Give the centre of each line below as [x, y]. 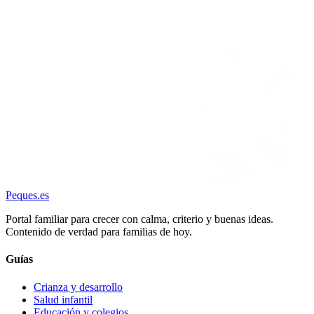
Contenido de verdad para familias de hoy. [99, 232]
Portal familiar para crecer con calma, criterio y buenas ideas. [139, 219]
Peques [21, 196]
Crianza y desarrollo [78, 287]
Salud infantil [63, 299]
